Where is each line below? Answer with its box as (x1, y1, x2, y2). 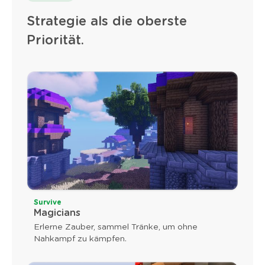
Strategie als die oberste (27, 14, 187, 28)
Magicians (34, 208, 80, 218)
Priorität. (27, 33, 84, 47)
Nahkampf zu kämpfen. (34, 235, 127, 244)
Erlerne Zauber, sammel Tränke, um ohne (34, 223, 198, 232)
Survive (34, 199, 62, 206)
